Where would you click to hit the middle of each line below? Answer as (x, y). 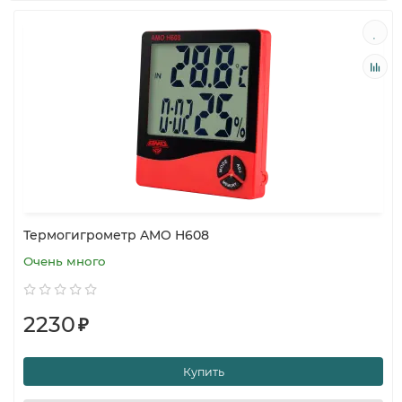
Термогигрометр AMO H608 (116, 235)
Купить (203, 371)
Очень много (65, 261)
